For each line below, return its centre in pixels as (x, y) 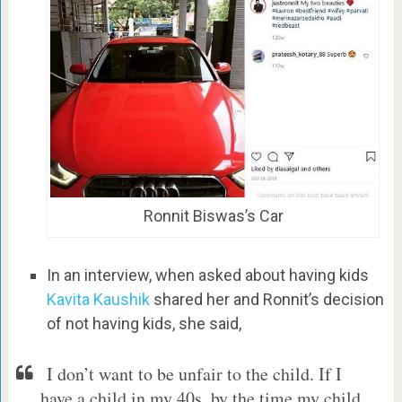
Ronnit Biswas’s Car (213, 216)
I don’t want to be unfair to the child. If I (191, 373)
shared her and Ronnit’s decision (267, 300)
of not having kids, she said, (144, 324)
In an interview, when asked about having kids (207, 275)
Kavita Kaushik (98, 300)
